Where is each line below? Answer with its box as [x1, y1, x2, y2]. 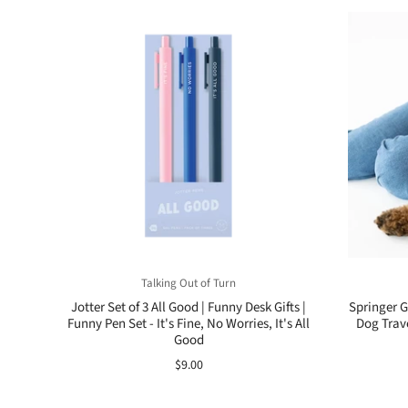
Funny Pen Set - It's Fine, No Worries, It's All [67, 314, 310, 333]
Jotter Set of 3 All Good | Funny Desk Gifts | [71, 298, 306, 317]
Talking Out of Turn [141, 275, 236, 291]
